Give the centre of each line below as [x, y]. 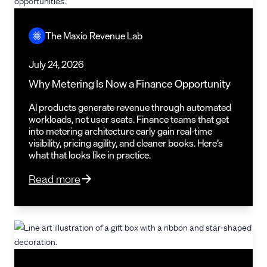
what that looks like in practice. [90, 155]
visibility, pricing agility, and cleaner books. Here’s [126, 143]
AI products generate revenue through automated [130, 107]
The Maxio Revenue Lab [94, 35]
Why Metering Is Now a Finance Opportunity [130, 83]
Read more [55, 178]
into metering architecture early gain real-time [120, 131]
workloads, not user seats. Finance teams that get [129, 119]
